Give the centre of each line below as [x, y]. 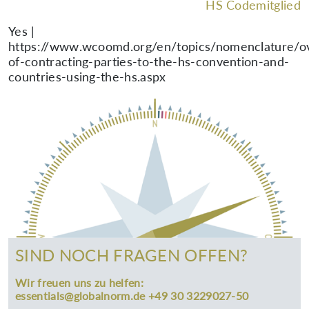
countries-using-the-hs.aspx [87, 77]
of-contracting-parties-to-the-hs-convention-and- [149, 61]
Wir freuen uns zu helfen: [79, 283]
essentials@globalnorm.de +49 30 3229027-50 [132, 296]
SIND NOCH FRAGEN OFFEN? [132, 255]
